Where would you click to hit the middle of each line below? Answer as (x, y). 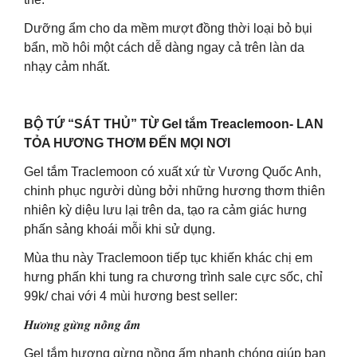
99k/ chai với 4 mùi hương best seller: (131, 296)
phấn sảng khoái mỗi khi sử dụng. (120, 229)
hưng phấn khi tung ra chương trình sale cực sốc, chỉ (173, 277)
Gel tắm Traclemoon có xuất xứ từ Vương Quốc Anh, (173, 172)
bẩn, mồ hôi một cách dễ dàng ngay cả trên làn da (164, 47)
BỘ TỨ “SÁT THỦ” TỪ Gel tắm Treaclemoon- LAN (174, 124)
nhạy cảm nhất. (67, 67)
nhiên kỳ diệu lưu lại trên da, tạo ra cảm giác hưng (165, 210)
